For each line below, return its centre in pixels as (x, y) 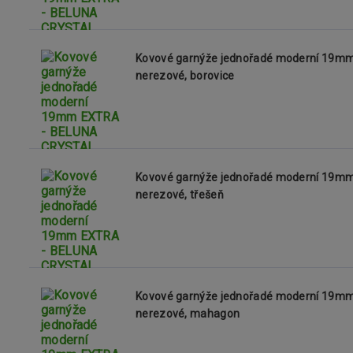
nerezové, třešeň (180, 195)
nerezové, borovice (185, 76)
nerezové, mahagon (188, 314)
